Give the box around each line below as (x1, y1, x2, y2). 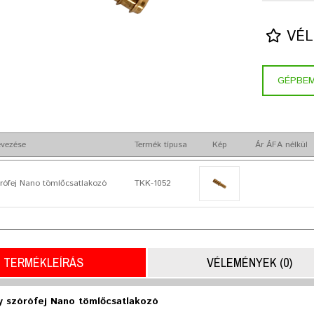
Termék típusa (135, 139, 188, 151)
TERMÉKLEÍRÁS (3, 254, 83, 271)
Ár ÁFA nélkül (255, 139, 308, 151)
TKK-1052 (135, 177, 172, 189)
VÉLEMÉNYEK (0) (207, 254, 293, 271)
